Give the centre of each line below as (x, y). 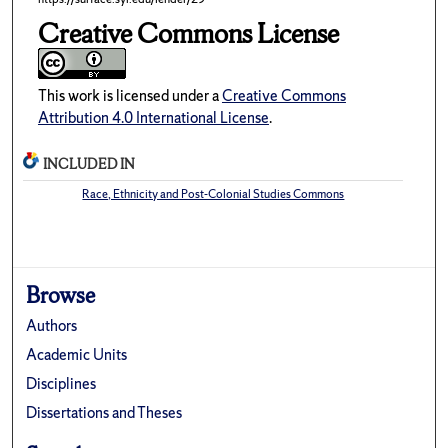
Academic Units (77, 354)
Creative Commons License (188, 34)
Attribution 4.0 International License (153, 118)
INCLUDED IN (89, 164)
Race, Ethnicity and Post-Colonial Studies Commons (213, 193)
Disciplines (61, 383)
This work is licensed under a (129, 96)
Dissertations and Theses (104, 412)
